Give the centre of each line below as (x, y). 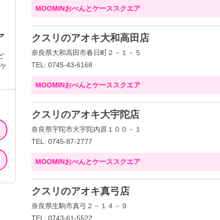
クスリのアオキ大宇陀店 (85, 114)
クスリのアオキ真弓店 (81, 191)
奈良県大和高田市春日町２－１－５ (86, 53)
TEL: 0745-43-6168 (62, 65)
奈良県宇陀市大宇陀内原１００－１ (86, 129)
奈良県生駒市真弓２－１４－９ (80, 206)
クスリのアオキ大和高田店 (90, 38)
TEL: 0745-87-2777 (62, 141)
